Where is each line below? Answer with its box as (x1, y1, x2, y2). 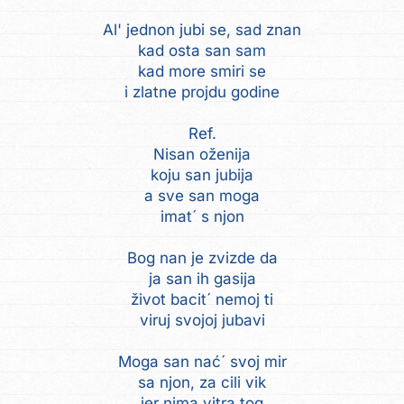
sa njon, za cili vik (138, 372, 266, 391)
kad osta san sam (138, 41, 266, 60)
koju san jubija (151, 165, 253, 184)
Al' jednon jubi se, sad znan (103, 20, 301, 39)
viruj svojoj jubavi (139, 310, 265, 329)
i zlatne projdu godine (124, 82, 280, 101)
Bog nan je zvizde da (126, 248, 278, 267)
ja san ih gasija (148, 269, 256, 288)
